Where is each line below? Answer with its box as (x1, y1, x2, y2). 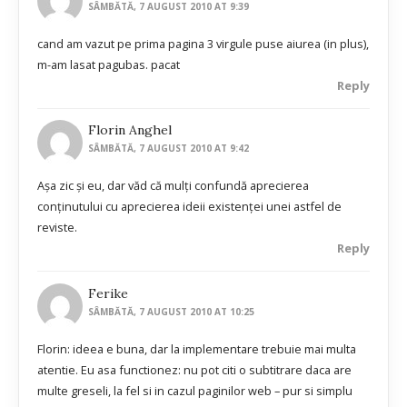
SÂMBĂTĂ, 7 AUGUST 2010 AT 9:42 (88, 142, 250, 155)
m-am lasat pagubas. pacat (37, 55, 180, 73)
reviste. (37, 219, 77, 236)
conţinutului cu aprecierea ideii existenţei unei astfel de (37, 198, 342, 215)
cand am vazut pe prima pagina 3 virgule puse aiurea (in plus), (37, 35, 369, 52)
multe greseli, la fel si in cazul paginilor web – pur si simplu (37, 382, 352, 399)
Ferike (88, 284, 129, 302)
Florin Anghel (88, 122, 173, 139)
